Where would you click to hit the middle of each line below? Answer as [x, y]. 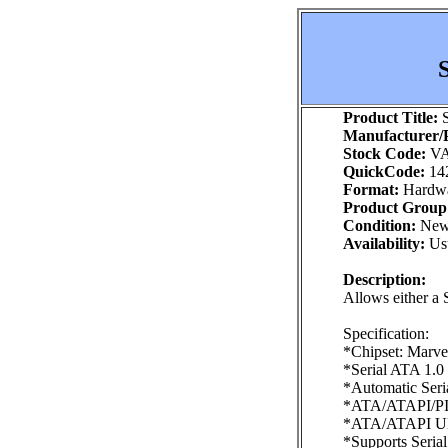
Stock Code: [384, 153]
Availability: [384, 243]
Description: [384, 279]
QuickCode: [384, 171]
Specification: [386, 333]
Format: [371, 189]
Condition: [379, 225]
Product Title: [390, 117]
